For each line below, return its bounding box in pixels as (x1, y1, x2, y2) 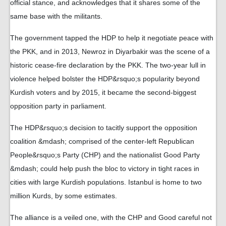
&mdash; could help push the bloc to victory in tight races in (10, 164, 199, 173)
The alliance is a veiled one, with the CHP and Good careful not (10, 213, 212, 221)
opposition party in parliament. (10, 102, 106, 110)
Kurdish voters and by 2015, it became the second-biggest (10, 88, 196, 96)
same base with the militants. (10, 12, 102, 20)
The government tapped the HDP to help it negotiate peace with (10, 34, 213, 42)
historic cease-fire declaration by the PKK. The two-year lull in (10, 61, 206, 69)
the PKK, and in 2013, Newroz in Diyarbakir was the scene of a (10, 47, 210, 55)
